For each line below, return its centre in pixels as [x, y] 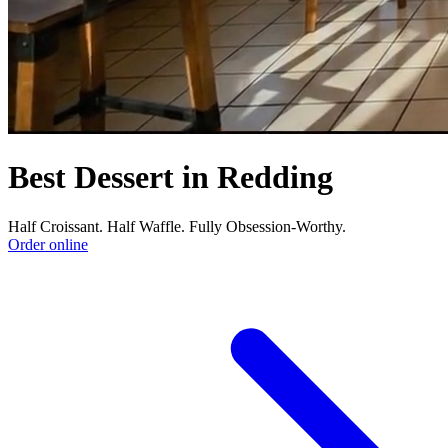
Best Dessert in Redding [170, 177]
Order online [48, 244]
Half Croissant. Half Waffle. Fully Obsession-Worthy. [177, 226]
